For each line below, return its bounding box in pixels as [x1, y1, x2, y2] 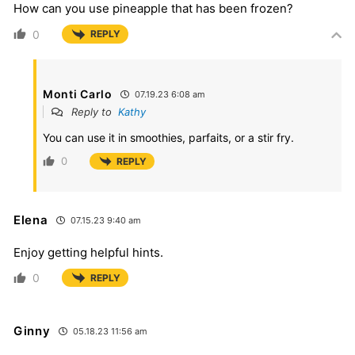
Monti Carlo [43, 86, 113, 101]
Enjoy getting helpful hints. [13, 245, 163, 261]
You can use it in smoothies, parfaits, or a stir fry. [43, 130, 294, 144]
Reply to [68, 105, 118, 118]
